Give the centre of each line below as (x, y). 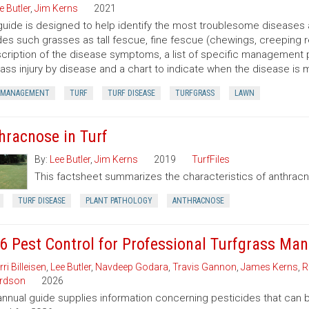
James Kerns (269, 267)
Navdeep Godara (131, 267)
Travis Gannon (204, 267)
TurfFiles (210, 159)
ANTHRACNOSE (198, 201)
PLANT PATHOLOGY (119, 201)
